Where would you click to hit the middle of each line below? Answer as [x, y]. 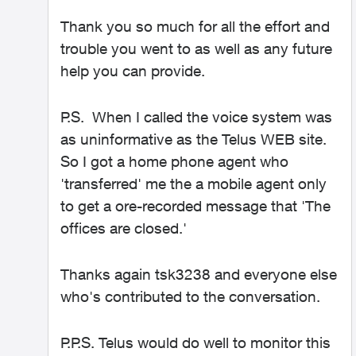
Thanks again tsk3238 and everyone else [199, 274]
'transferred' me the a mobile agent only [193, 184]
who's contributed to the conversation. [190, 296]
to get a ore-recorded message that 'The [195, 206]
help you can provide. [133, 71]
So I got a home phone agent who [174, 161]
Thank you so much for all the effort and [195, 26]
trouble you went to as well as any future [196, 48]
